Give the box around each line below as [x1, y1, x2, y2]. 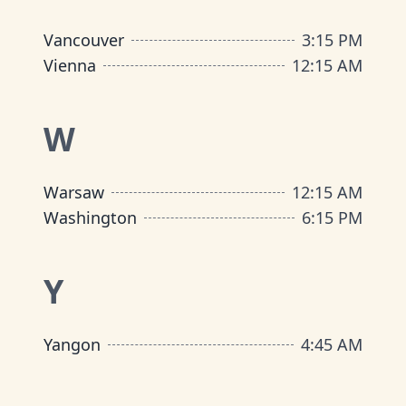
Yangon [43, 333, 101, 355]
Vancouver [43, 29, 124, 51]
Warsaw [43, 181, 104, 203]
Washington [43, 207, 137, 228]
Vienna [43, 54, 96, 76]
